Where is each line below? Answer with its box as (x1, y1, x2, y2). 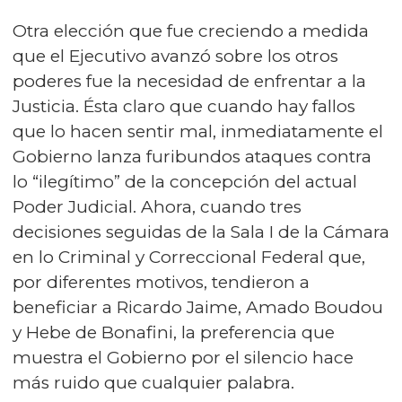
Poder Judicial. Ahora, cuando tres (13, 197, 301, 217)
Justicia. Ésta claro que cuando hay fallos (13, 96, 355, 117)
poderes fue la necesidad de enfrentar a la (13, 71, 366, 92)
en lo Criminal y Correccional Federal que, (13, 247, 365, 267)
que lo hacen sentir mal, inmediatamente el (13, 121, 383, 142)
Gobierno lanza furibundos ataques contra (13, 146, 371, 167)
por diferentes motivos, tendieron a (13, 272, 310, 293)
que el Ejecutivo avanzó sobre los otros (13, 46, 338, 66)
